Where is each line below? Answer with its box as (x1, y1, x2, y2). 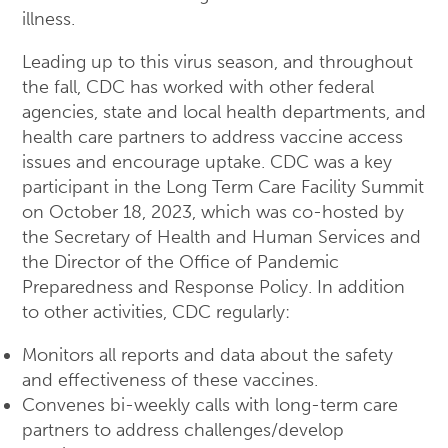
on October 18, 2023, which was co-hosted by (22, 201, 404, 223)
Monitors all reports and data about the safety (22, 344, 393, 366)
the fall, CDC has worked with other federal (22, 76, 374, 98)
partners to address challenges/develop (22, 419, 344, 441)
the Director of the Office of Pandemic (22, 251, 339, 273)
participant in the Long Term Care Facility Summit (22, 176, 424, 198)
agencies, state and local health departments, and (22, 101, 426, 123)
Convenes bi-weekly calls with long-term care (22, 394, 398, 416)
